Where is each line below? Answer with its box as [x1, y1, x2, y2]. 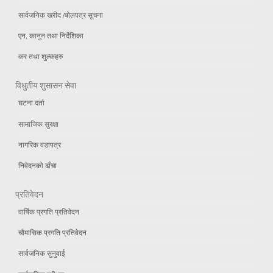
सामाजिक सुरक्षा [18, 118, 58, 129]
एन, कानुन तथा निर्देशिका [18, 30, 83, 41]
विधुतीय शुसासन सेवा [15, 79, 76, 91]
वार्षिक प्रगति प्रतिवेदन [18, 207, 79, 217]
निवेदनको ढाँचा [18, 160, 57, 170]
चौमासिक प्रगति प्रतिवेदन [18, 227, 87, 238]
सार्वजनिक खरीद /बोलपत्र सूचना [18, 9, 103, 19]
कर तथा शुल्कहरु [18, 51, 63, 62]
